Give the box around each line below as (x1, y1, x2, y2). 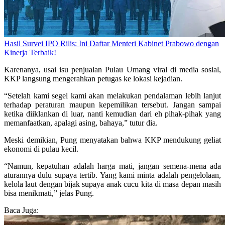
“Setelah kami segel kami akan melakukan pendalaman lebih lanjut (4, 91, 221, 100)
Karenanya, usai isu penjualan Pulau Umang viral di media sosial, (4, 65, 221, 74)
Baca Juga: (4, 206, 39, 215)
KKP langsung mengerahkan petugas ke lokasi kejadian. (4, 74, 182, 83)
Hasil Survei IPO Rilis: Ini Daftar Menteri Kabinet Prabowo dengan (4, 39, 219, 48)
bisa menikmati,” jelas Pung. (4, 189, 94, 198)
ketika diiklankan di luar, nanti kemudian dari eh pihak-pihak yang (4, 109, 221, 119)
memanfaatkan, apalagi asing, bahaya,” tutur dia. (4, 119, 158, 128)
